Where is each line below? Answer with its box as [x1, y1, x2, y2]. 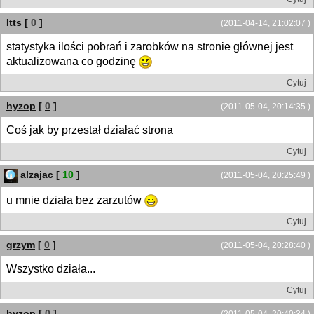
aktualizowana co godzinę [6, 55, 139, 67]
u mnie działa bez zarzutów [6, 193, 144, 206]
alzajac [20, 169, 53, 181]
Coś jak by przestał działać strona [6, 124, 173, 137]
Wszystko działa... [6, 262, 95, 275]
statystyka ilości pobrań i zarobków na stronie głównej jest [6, 40, 293, 53]
